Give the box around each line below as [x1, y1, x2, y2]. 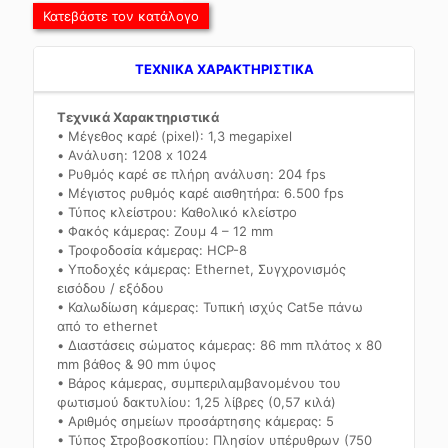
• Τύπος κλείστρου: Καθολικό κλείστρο [57, 204, 298, 220]
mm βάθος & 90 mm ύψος [57, 356, 217, 372]
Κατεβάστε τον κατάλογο [43, 8, 199, 24]
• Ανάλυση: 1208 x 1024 [57, 147, 208, 163]
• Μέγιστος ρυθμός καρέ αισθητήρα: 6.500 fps [57, 185, 345, 201]
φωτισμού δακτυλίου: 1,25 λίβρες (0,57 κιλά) [57, 394, 337, 410]
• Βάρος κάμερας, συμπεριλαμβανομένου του [57, 375, 342, 391]
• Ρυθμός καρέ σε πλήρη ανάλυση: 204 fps [57, 166, 327, 182]
